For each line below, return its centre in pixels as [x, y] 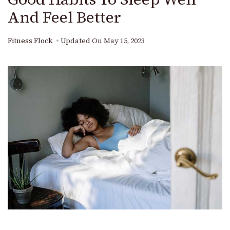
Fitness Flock [30, 41]
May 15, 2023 [124, 41]
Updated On [82, 41]
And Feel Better [64, 17]
